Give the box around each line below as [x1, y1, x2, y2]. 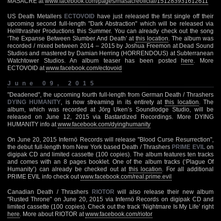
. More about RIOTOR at [20, 210, 85, 218]
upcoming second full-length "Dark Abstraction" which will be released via [7, 20, 214, 27]
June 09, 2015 [7, 79, 98, 87]
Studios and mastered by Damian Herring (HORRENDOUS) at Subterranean [7, 49, 214, 57]
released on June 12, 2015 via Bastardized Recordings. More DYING [7, 113, 214, 120]
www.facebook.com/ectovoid [46, 64, 122, 72]
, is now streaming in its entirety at [61, 98, 165, 106]
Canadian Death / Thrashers [7, 188, 92, 195]
